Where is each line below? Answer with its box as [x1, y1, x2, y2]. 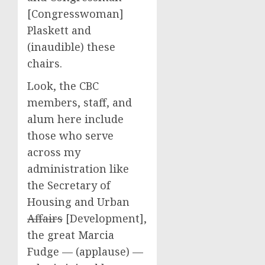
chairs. [27, 56, 65, 70]
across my [27, 145, 80, 159]
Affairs [27, 211, 63, 225]
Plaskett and [27, 23, 91, 37]
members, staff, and [27, 95, 132, 109]
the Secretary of [27, 178, 110, 192]
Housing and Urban [27, 195, 130, 209]
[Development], [63, 211, 147, 225]
